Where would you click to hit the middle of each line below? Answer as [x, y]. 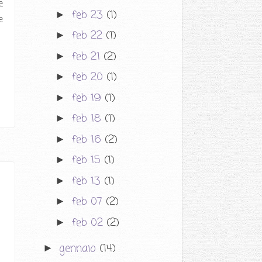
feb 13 [88, 181]
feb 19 [88, 98]
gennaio [79, 249]
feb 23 [89, 15]
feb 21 [88, 56]
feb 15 [88, 161]
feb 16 [88, 139]
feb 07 [89, 202]
